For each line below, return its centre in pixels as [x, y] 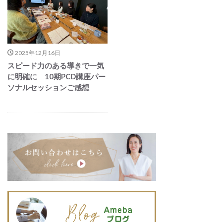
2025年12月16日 [37, 53]
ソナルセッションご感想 [48, 87]
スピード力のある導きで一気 [56, 66]
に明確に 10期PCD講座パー [56, 77]
